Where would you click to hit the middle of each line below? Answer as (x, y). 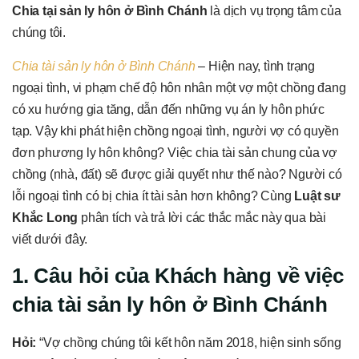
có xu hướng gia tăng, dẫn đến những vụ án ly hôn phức (168, 109)
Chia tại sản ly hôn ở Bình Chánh (110, 11)
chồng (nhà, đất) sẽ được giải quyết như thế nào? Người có (177, 174)
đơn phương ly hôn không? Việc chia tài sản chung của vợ (175, 152)
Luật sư (318, 196)
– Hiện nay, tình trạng (255, 66)
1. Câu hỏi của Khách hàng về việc (178, 276)
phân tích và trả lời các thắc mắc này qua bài (202, 217)
